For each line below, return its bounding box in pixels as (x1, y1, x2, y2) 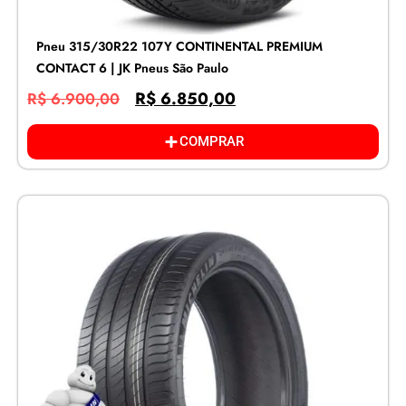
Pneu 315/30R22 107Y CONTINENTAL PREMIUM (36, 36, 323, 55)
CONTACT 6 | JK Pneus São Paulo (36, 58, 228, 77)
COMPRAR (179, 133, 244, 150)
